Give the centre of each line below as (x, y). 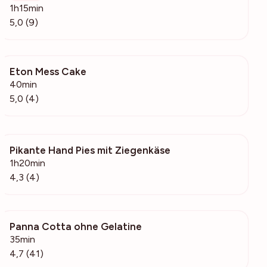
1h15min (27, 8)
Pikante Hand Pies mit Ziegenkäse (90, 150)
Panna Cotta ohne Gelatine (76, 226)
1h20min (27, 163)
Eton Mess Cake (48, 71)
